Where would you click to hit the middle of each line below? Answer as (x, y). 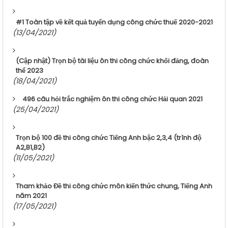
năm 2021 (31, 196)
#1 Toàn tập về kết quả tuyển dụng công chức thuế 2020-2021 (114, 22)
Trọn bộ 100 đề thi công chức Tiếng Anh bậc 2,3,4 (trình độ (109, 138)
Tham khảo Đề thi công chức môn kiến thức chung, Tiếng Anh (114, 186)
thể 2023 (30, 71)
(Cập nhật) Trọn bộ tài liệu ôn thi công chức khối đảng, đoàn (112, 61)
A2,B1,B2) (30, 148)
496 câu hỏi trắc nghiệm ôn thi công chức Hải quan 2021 (112, 99)
